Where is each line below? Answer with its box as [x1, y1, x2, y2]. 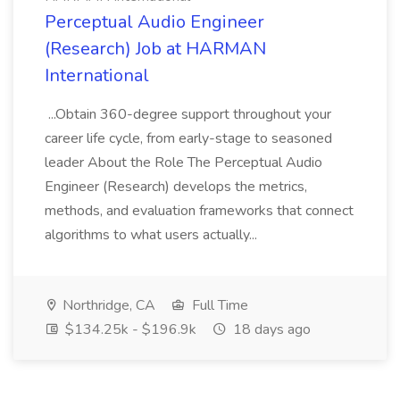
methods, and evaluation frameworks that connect [45, 201, 354, 221]
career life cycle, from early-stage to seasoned [45, 129, 332, 148]
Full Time [188, 296, 248, 315]
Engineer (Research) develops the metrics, [45, 177, 307, 196]
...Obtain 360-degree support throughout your [45, 104, 331, 124]
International [45, 63, 149, 87]
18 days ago [229, 320, 311, 339]
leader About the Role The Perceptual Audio [45, 153, 322, 172]
